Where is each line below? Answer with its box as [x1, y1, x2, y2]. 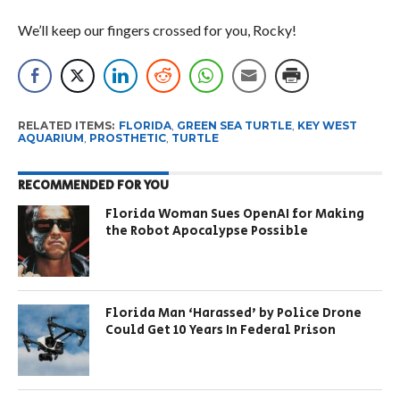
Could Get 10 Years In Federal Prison [105, 321, 337, 340]
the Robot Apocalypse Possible [105, 221, 312, 241]
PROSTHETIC [88, 131, 166, 146]
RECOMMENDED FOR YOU [17, 176, 169, 196]
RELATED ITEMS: [17, 119, 114, 133]
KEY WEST [296, 119, 357, 133]
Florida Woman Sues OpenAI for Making [105, 204, 365, 224]
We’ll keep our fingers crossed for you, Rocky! [17, 21, 296, 39]
